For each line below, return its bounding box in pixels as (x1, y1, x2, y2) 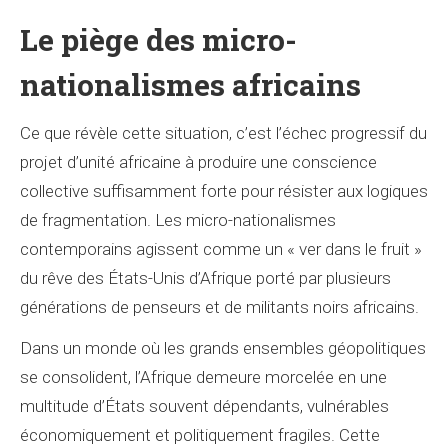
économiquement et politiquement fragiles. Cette (20, 425, 380, 445)
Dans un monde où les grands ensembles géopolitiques (20, 338, 426, 358)
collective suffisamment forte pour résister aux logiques (20, 181, 428, 201)
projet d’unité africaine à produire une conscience (20, 152, 377, 172)
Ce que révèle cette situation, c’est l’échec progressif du (20, 123, 427, 143)
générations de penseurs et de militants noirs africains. (20, 297, 419, 317)
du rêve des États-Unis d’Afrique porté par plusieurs (20, 268, 391, 288)
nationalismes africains (20, 65, 361, 104)
